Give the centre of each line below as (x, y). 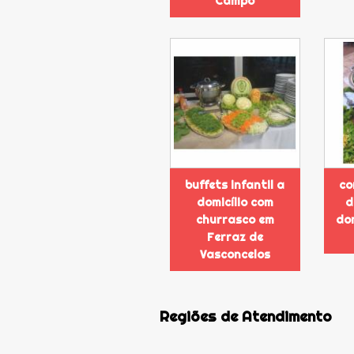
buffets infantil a (235, 185)
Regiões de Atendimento (245, 317)
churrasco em (235, 219)
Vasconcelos (235, 254)
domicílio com (235, 202)
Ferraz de (235, 237)
